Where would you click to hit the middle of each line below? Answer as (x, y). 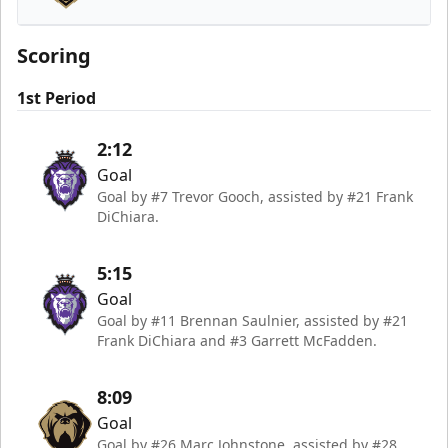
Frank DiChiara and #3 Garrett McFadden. (237, 340)
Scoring (54, 55)
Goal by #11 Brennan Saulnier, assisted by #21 (252, 320)
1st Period (56, 98)
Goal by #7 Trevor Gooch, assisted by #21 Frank (255, 196)
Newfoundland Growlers (167, 23)
